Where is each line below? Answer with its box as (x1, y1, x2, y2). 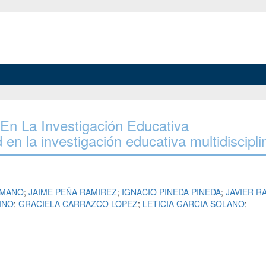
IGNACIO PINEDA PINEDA (122, 186, 221, 198)
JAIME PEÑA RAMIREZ (28, 186, 117, 198)
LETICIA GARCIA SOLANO (142, 198, 245, 210)
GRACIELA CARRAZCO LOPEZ (18, 198, 138, 210)
